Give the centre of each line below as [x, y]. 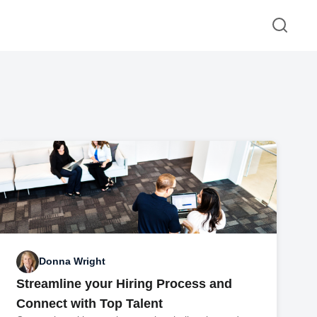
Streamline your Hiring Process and [125, 283]
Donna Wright [73, 261]
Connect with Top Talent [90, 303]
